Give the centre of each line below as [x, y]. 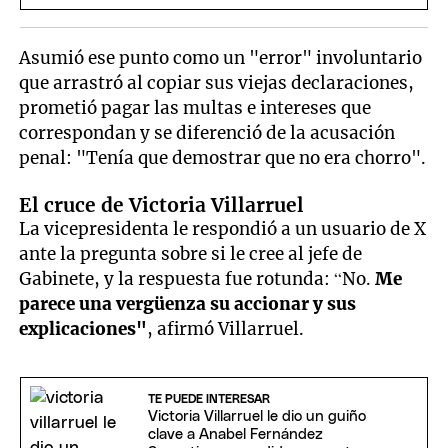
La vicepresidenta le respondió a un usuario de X [223, 228]
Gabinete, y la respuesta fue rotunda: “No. [197, 278]
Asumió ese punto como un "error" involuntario [221, 58]
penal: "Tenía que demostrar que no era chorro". [223, 158]
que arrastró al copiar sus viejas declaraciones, [217, 83]
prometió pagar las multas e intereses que [195, 108]
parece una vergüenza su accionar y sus [188, 303]
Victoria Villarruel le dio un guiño [256, 417]
